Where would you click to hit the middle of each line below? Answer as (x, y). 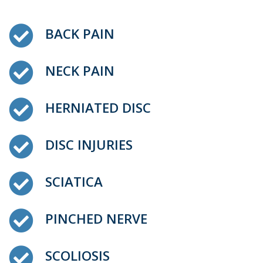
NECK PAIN (80, 71)
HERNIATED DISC (98, 108)
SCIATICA (74, 182)
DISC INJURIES (89, 145)
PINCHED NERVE (96, 219)
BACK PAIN (80, 34)
